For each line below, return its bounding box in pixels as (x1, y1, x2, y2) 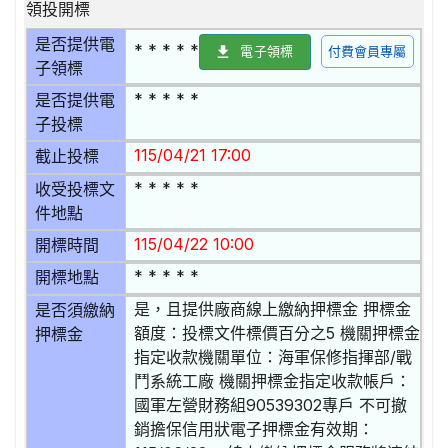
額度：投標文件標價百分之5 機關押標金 (134, 322, 421, 343)
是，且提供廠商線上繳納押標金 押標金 (134, 298, 412, 319)
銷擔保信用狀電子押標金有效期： (134, 418, 375, 439)
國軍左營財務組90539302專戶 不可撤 (134, 394, 408, 415)
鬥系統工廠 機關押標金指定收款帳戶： (134, 370, 412, 391)
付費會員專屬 (327, 44, 407, 60)
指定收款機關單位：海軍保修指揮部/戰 (134, 346, 413, 367)
